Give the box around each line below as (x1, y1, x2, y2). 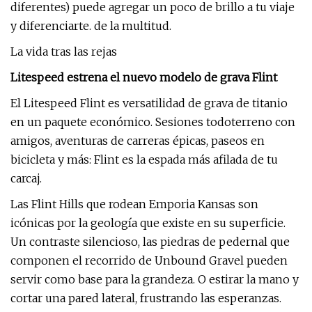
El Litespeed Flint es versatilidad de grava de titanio (10, 96, 288, 110)
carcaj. (10, 171, 42, 185)
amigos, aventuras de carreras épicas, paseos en (10, 134, 265, 148)
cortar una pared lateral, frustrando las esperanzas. (10, 291, 281, 305)
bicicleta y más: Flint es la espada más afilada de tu (10, 153, 278, 166)
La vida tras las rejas (10, 45, 117, 58)
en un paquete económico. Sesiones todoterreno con (10, 115, 295, 129)
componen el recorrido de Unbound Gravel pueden (10, 253, 288, 267)
